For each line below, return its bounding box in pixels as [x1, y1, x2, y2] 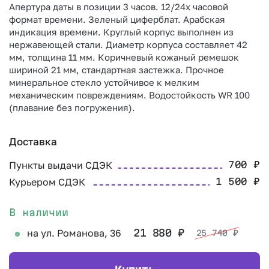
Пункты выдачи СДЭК [9, 159, 112, 172]
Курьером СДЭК [9, 176, 85, 189]
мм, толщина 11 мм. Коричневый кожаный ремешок [9, 52, 239, 63]
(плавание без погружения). [9, 102, 135, 113]
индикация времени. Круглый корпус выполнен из [9, 26, 234, 38]
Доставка [9, 135, 57, 148]
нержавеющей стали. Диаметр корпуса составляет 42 [9, 39, 247, 50]
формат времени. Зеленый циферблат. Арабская [9, 14, 225, 25]
